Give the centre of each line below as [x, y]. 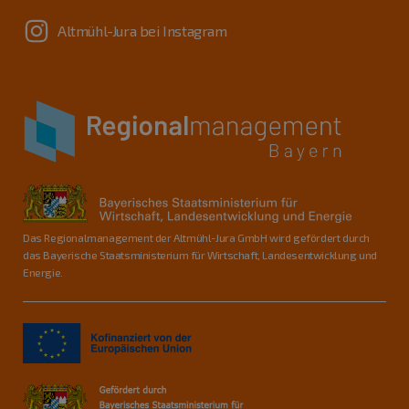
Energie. [43, 272]
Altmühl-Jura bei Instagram [142, 31]
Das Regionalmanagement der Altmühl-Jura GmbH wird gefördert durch [197, 237]
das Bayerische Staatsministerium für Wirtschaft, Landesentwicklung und [200, 254]
